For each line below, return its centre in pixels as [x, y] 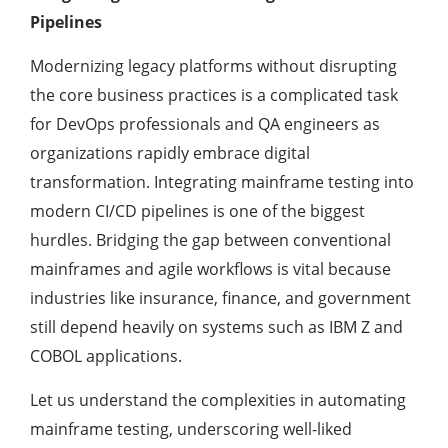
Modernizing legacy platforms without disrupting [213, 66]
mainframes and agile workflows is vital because [210, 269]
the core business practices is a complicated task [214, 95]
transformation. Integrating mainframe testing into [222, 182]
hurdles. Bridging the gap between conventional [210, 240]
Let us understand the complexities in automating [218, 400]
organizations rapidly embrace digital [170, 153]
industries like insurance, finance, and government [220, 298]
